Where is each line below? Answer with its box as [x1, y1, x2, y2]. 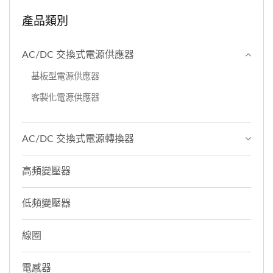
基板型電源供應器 [31, 71, 99, 81]
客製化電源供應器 [31, 93, 99, 102]
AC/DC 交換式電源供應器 [22, 49, 134, 60]
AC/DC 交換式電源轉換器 [22, 133, 134, 144]
